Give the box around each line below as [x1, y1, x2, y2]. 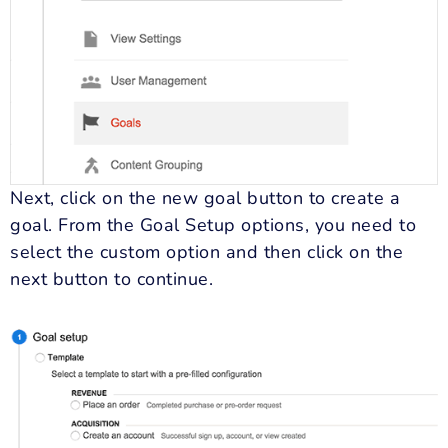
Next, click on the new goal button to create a [10, 186, 400, 211]
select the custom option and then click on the [10, 240, 403, 265]
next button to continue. [10, 267, 213, 292]
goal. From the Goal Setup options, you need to [10, 213, 416, 238]
